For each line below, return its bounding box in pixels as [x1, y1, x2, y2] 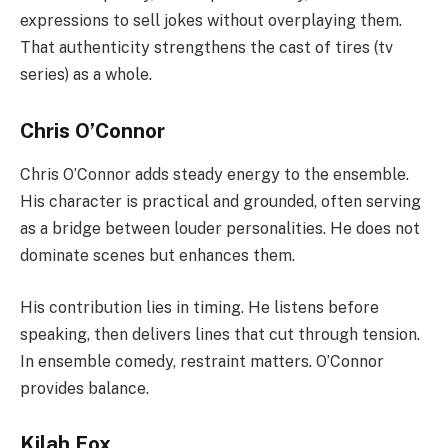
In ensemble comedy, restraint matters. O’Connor [20, 351, 384, 371]
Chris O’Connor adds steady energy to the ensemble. [20, 165, 409, 185]
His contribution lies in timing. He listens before [20, 297, 379, 317]
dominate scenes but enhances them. [20, 246, 295, 266]
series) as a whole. [20, 65, 152, 85]
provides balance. [20, 378, 149, 398]
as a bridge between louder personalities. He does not [20, 219, 420, 239]
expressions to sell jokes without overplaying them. [20, 11, 402, 31]
